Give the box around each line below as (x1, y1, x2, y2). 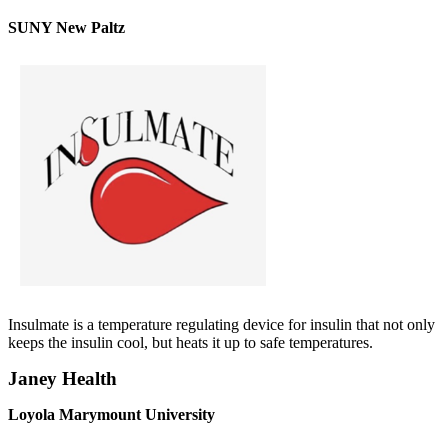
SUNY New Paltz (8, 19, 125, 37)
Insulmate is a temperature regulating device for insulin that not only (8, 316, 435, 334)
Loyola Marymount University (8, 406, 215, 424)
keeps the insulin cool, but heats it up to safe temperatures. (8, 334, 373, 352)
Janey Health (8, 368, 117, 390)
